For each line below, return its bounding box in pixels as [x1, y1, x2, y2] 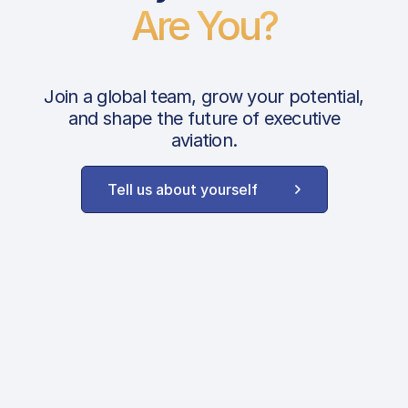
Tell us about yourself [107, 180, 258, 199]
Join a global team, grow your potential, [44, 86, 364, 107]
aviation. [170, 129, 238, 151]
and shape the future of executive [67, 107, 341, 129]
